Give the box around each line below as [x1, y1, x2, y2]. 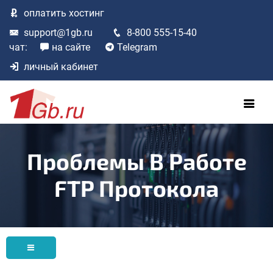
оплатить [24, 7, 66, 19]
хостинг [66, 7, 104, 19]
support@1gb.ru [24, 27, 93, 38]
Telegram [117, 41, 157, 53]
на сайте [52, 41, 90, 53]
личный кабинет [24, 61, 98, 73]
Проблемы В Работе [26, 147, 247, 174]
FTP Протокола [54, 174, 219, 201]
